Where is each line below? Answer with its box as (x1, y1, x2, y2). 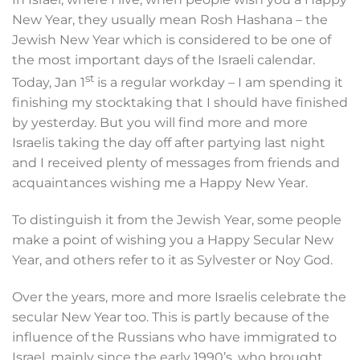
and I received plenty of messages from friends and (12, 154, 340, 170)
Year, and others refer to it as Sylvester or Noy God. (12, 252, 333, 268)
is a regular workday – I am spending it (94, 74, 343, 90)
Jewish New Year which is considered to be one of (12, 31, 331, 47)
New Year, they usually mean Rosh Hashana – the (12, 11, 328, 27)
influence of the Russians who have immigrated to (12, 329, 337, 345)
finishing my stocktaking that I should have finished (12, 94, 348, 110)
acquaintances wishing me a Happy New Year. (12, 174, 308, 190)
